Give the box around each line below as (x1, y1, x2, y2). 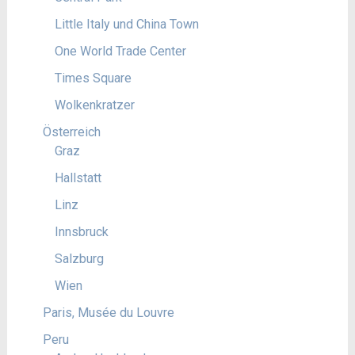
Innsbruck (54, 223, 109, 239)
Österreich (42, 124, 101, 139)
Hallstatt (54, 170, 101, 185)
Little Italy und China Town (54, 16, 199, 32)
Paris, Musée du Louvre (42, 304, 174, 320)
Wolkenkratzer (54, 97, 135, 113)
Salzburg (54, 250, 104, 266)
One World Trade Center (54, 43, 186, 59)
